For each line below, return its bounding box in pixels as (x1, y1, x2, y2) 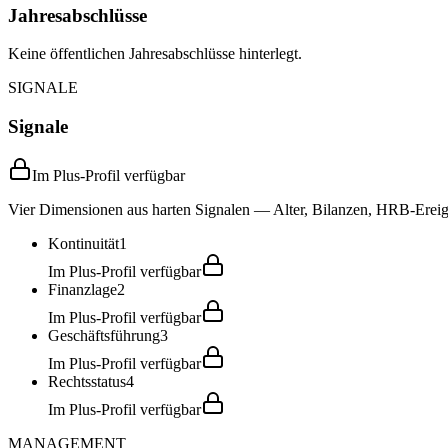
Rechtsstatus (48, 372, 126, 390)
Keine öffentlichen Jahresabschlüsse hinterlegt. (8, 45, 302, 63)
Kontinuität (48, 234, 119, 252)
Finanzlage (48, 280, 117, 298)
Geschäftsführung (48, 326, 160, 344)
